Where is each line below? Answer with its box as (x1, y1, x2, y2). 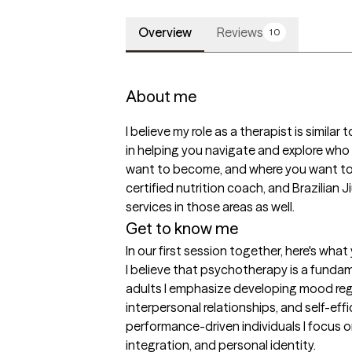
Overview (138, 24, 192, 41)
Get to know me (126, 218, 238, 239)
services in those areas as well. (126, 199, 295, 215)
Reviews (217, 24, 263, 41)
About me (126, 86, 196, 107)
